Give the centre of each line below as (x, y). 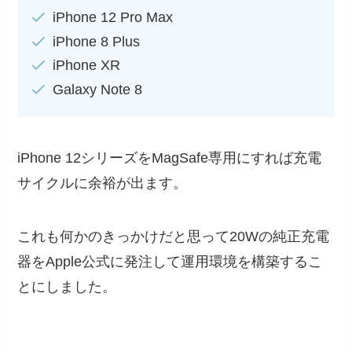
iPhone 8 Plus (97, 41)
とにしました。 (67, 286)
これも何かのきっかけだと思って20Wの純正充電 (174, 236)
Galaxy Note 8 (98, 89)
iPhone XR (87, 66)
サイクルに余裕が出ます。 (103, 183)
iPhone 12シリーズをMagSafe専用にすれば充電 (170, 158)
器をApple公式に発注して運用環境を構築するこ (170, 261)
